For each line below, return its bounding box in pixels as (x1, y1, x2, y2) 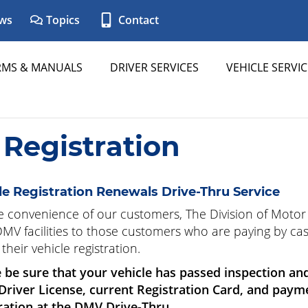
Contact (115, 12, 159, 27)
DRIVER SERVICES (110, 60, 199, 75)
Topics (43, 12, 80, 27)
